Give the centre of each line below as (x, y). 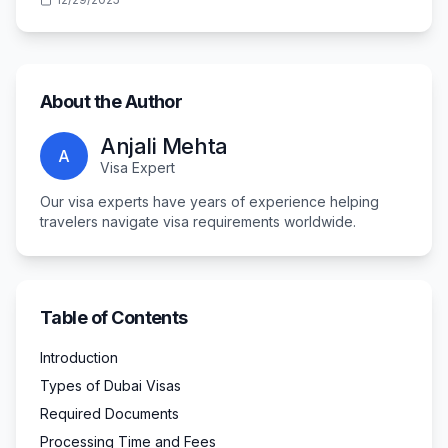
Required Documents (109, 413)
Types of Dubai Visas (110, 385)
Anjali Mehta (164, 146)
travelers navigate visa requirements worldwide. (198, 221)
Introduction (79, 357)
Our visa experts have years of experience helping (209, 201)
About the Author (111, 101)
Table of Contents (114, 317)
